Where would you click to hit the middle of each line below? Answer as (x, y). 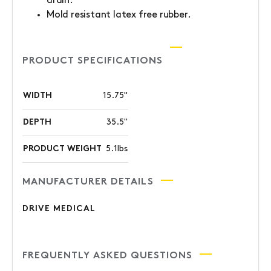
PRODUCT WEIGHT (62, 149)
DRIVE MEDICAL (59, 209)
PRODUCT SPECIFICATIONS (93, 61)
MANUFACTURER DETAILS (88, 182)
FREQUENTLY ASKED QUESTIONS (107, 256)
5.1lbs (117, 149)
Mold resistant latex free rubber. (119, 15)
